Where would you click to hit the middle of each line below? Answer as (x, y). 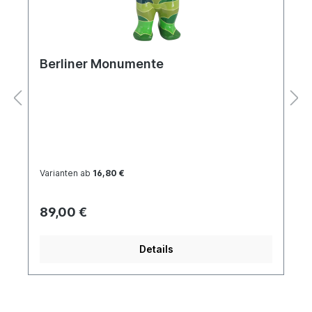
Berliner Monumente (102, 63)
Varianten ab (65, 173)
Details (156, 249)
